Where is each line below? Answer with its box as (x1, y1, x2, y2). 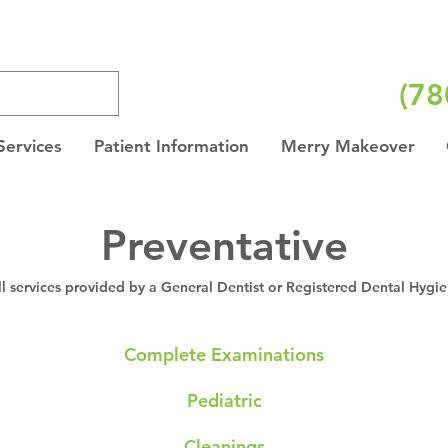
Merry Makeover (280, 136, 415, 156)
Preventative (100, 219, 348, 271)
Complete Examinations (124, 343, 324, 366)
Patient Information (94, 136, 249, 156)
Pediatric (186, 389, 262, 412)
